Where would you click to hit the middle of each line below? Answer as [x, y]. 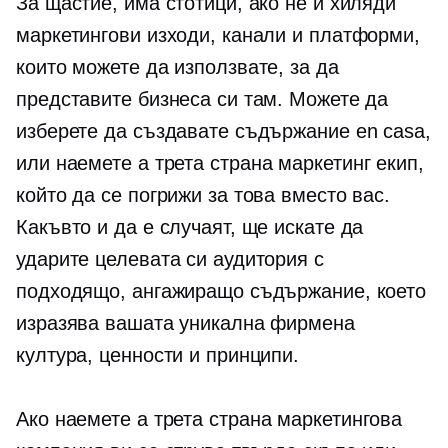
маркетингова [337, 419]
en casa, [393, 131]
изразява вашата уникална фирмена [185, 323]
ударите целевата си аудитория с [170, 259]
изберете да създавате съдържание [186, 131]
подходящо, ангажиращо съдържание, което [221, 291]
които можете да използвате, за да [177, 67]
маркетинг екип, [348, 163]
